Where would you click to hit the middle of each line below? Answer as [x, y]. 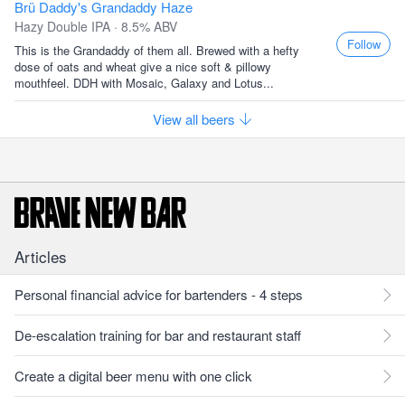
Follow [363, 44]
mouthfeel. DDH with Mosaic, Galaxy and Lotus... [144, 83]
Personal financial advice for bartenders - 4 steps [159, 294]
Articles [41, 256]
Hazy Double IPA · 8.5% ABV [96, 26]
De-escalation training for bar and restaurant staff [158, 335]
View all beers [196, 119]
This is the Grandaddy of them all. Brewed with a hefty [157, 50]
